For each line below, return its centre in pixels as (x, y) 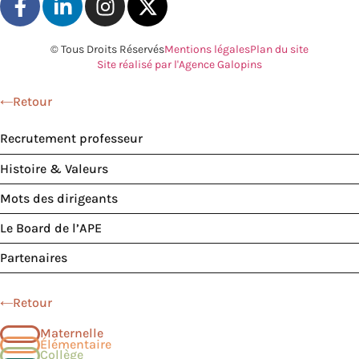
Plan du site (279, 50)
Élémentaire (76, 344)
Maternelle (72, 333)
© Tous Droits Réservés (107, 50)
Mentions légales (207, 50)
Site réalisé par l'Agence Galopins (179, 65)
